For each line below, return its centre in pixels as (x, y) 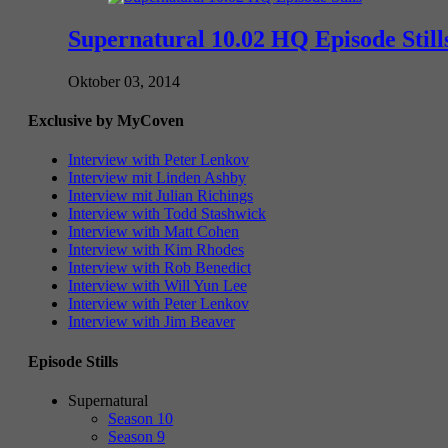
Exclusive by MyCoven (106, 121)
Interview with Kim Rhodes (156, 250)
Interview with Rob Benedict (159, 268)
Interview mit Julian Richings (160, 196)
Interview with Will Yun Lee (157, 286)
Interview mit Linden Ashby (157, 178)
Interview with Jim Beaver (151, 322)
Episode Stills (73, 361)
